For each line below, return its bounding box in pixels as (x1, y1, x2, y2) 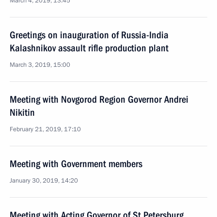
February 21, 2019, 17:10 (10, 125, 81, 134)
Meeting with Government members (10, 158, 142, 170)
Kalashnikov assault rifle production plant (10, 42, 169, 54)
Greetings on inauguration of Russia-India (10, 29, 169, 41)
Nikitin (10, 107, 35, 118)
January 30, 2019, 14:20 (10, 176, 78, 185)
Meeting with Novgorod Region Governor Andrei (10, 93, 188, 105)
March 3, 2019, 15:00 (10, 61, 70, 69)
